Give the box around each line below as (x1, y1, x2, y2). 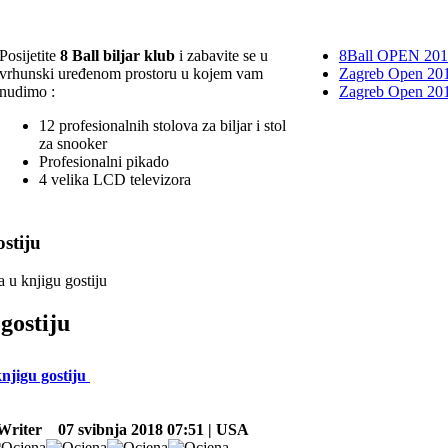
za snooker (39, 134, 107, 152)
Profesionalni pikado (39, 152, 169, 170)
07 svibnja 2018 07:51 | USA (46, 420, 249, 438)
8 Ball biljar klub (60, 46, 175, 64)
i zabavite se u (175, 46, 268, 64)
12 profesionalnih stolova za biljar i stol (39, 116, 286, 134)
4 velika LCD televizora (39, 170, 191, 188)
